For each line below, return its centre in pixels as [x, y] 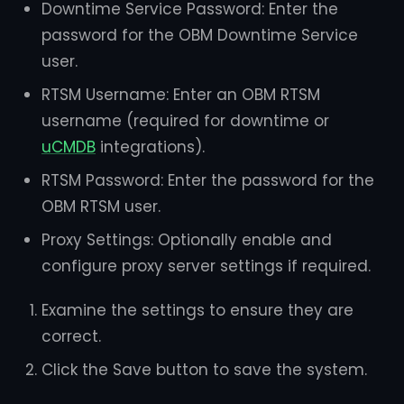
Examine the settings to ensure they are [197, 310]
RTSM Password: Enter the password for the [208, 180]
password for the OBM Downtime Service [200, 35]
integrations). [150, 147]
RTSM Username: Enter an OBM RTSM [181, 95]
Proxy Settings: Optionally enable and [187, 240]
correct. [71, 336]
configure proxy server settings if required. [206, 266]
